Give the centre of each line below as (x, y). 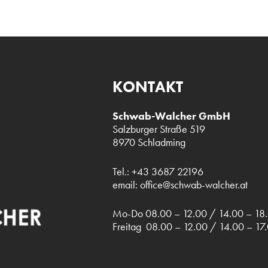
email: (126, 185)
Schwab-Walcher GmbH (171, 116)
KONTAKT (147, 86)
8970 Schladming (149, 143)
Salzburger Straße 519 (159, 130)
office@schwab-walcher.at (194, 185)
